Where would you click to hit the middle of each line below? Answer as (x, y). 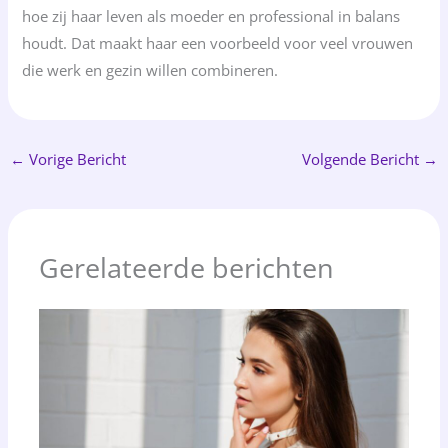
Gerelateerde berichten (187, 267)
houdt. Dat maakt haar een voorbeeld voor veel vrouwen (218, 42)
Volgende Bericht (363, 158)
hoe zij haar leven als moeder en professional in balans (211, 15)
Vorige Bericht (75, 158)
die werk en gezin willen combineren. (150, 69)
